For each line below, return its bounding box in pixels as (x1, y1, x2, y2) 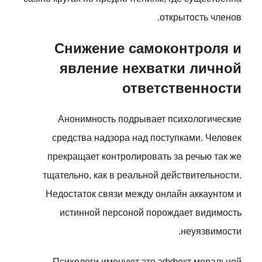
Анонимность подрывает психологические (58, 114, 242, 124)
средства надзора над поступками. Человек (52, 133, 242, 143)
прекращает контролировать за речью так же (47, 151, 242, 161)
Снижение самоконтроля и (54, 40, 242, 56)
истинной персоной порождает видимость (60, 208, 242, 218)
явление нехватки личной (60, 60, 242, 76)
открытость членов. (160, 12, 242, 22)
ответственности (122, 80, 242, 96)
